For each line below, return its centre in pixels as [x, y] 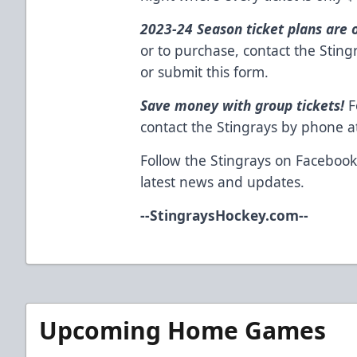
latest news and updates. [223, 181]
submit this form [212, 71]
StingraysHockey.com [225, 215]
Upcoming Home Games [182, 330]
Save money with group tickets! [243, 105]
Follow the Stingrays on [218, 160]
